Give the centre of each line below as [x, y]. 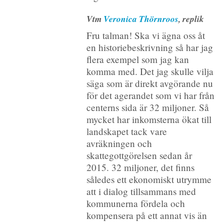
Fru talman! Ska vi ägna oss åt [145, 35]
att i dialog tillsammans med [141, 191]
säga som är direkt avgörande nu [149, 83]
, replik [191, 18]
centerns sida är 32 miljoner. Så [147, 107]
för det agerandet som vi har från [150, 95]
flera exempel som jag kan [137, 59]
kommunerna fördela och [135, 203]
